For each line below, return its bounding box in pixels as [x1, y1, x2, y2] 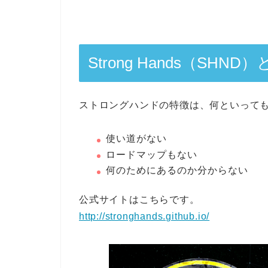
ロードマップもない [106, 149, 197, 160]
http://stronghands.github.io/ [79, 211, 210, 222]
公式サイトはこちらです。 [79, 194, 200, 205]
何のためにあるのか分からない [106, 165, 248, 176]
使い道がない [106, 133, 167, 144]
